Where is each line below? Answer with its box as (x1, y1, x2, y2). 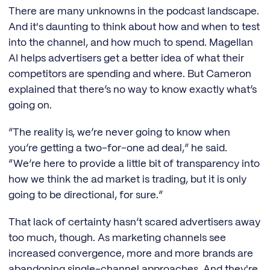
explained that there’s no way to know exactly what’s (8, 85, 257, 95)
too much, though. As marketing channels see (8, 233, 226, 243)
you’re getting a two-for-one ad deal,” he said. (8, 143, 227, 154)
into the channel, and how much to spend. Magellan (8, 38, 253, 48)
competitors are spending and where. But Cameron (8, 69, 251, 80)
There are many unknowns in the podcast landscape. (8, 7, 259, 17)
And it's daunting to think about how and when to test (8, 22, 260, 33)
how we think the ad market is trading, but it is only (8, 175, 246, 185)
